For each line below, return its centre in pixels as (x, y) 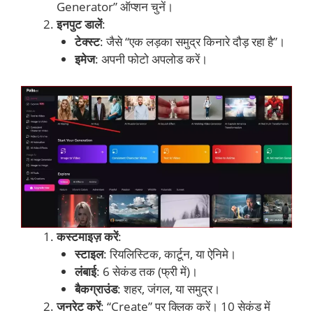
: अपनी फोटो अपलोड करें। (151, 59)
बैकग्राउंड (96, 289)
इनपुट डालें (79, 24)
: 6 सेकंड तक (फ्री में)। (147, 272)
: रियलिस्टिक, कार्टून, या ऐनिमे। (169, 254)
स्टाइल (89, 254)
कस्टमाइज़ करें (87, 237)
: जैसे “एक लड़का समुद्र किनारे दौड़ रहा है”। (192, 42)
